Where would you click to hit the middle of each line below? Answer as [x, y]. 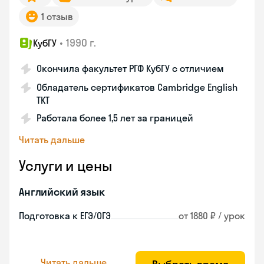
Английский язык [62, 192]
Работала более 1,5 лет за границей [115, 118]
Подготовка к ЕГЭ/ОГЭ [65, 216]
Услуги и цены [65, 166]
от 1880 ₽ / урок [212, 216]
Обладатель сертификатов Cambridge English [137, 87]
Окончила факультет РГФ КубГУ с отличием [130, 68]
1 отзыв [57, 16]
